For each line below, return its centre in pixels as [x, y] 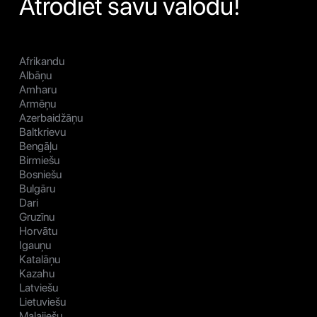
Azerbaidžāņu [51, 118]
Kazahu [37, 274]
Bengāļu [38, 146]
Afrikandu [42, 62]
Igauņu [35, 246]
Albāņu [35, 76]
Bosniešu [40, 175]
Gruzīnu [37, 217]
